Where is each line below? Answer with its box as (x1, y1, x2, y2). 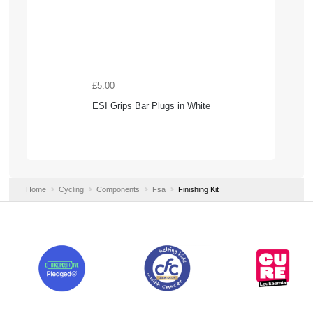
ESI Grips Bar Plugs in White (92, 100, 210, 111)
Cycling (58, 184, 84, 194)
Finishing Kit (177, 184, 219, 194)
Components (96, 184, 140, 194)
